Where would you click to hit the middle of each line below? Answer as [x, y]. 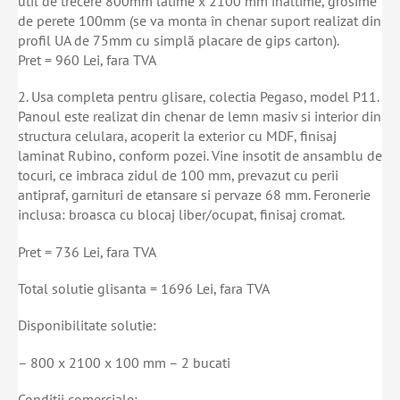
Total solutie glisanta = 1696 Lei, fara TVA [144, 288]
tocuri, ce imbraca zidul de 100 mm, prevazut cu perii [178, 175]
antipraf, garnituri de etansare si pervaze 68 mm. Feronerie [194, 195]
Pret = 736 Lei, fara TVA [87, 251]
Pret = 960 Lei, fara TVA [87, 59]
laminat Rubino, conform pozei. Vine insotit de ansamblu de [200, 156]
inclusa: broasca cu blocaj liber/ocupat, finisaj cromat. [181, 215]
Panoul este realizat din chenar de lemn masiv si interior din [200, 117]
